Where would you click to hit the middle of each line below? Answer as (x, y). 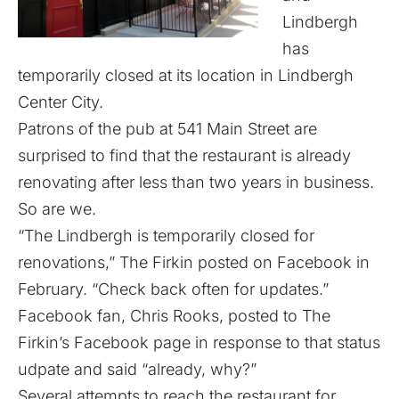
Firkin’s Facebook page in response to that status (199, 342)
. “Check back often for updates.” (206, 289)
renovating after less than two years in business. (196, 182)
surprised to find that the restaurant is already (184, 155)
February (50, 289)
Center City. (61, 102)
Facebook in (323, 262)
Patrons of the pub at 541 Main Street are (167, 128)
